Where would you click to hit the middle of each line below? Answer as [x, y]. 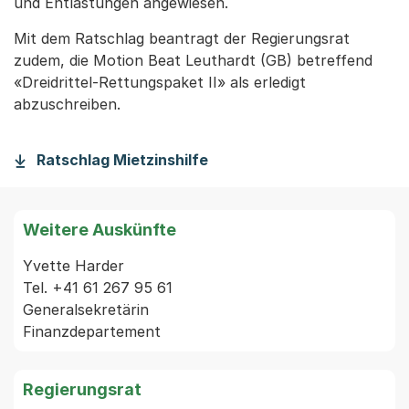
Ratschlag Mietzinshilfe [122, 160]
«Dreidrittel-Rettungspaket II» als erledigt [160, 82]
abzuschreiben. [67, 104]
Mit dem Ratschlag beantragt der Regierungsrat [182, 38]
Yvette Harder [73, 266]
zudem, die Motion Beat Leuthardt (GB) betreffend [193, 60]
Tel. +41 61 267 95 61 [98, 288]
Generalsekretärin [86, 309]
